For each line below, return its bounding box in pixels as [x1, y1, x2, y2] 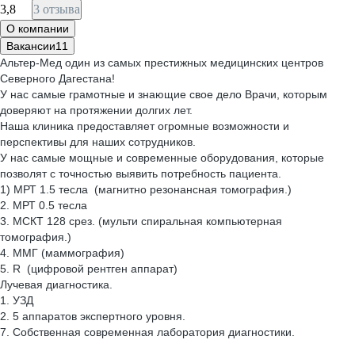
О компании [6, 22, 69, 35]
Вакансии [6, 40, 55, 52]
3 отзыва [33, 2, 80, 16]
